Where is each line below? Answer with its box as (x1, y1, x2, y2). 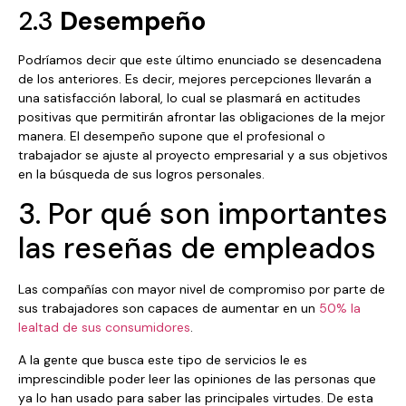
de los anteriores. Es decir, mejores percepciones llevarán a (18, 70, 372, 87)
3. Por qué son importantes (18, 195, 388, 234)
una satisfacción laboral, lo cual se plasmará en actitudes (18, 89, 361, 106)
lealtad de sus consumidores (18, 319, 190, 336)
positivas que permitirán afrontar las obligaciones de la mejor (18, 108, 385, 125)
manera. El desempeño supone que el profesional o (18, 127, 325, 144)
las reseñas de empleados (18, 229, 376, 268)
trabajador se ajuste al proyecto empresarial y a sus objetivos (18, 146, 388, 163)
